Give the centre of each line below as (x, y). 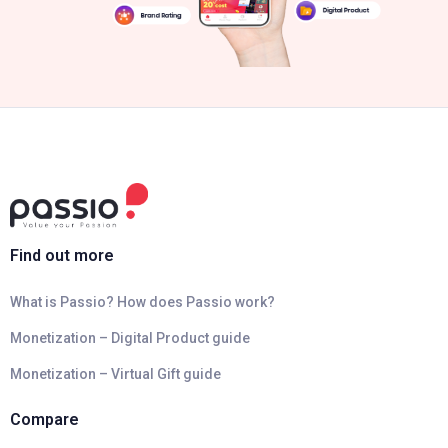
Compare (44, 420)
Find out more (62, 256)
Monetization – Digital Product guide (130, 338)
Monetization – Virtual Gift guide (115, 374)
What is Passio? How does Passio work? (142, 302)
